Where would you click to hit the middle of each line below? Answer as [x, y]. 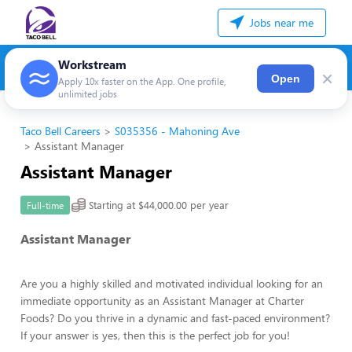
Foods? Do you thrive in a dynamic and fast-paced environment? [175, 318]
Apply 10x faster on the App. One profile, [142, 81]
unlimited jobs [88, 93]
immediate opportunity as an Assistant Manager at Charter [162, 301]
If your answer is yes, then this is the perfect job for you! [155, 335]
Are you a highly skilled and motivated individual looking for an [172, 283]
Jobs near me [280, 22]
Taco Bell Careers [60, 131]
